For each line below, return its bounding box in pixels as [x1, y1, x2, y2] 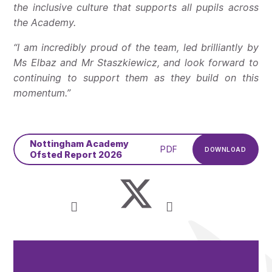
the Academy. [13, 17, 76, 29]
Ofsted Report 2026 [30, 149, 123, 160]
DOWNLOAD [205, 145, 246, 153]
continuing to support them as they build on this [13, 72, 259, 84]
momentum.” [13, 87, 71, 100]
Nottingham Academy [30, 138, 129, 149]
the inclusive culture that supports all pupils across [13, 2, 259, 14]
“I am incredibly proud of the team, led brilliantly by [13, 42, 259, 54]
